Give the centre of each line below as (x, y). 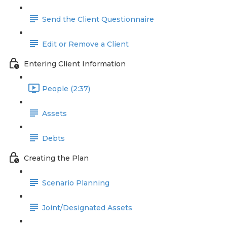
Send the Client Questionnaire (98, 20)
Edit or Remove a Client (85, 44)
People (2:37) (66, 89)
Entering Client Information (75, 64)
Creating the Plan (56, 158)
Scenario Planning (76, 183)
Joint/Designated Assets (87, 208)
